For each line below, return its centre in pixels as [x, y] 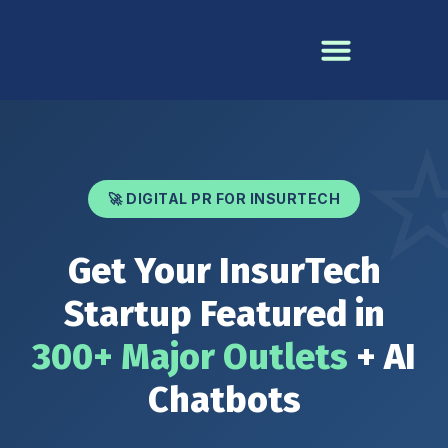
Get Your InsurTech [224, 271]
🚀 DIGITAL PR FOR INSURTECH [224, 198]
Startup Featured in [224, 314]
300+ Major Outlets [190, 357]
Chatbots [224, 400]
